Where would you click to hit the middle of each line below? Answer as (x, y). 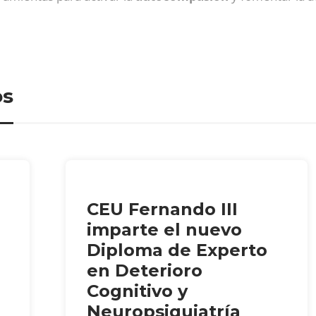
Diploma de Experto (177, 250)
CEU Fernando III (163, 209)
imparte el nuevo (165, 229)
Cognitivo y (138, 291)
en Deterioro (145, 270)
